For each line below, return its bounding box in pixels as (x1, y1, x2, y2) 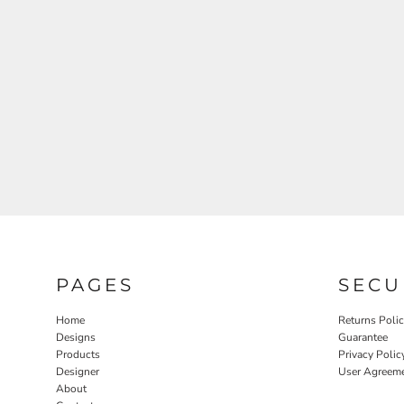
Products (56, 347, 100, 363)
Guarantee (338, 330, 388, 345)
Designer (56, 364, 99, 380)
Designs (56, 330, 96, 345)
